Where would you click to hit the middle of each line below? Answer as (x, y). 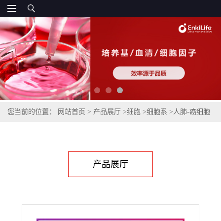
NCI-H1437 (24, 132)
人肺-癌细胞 (192, 112)
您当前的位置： (33, 112)
